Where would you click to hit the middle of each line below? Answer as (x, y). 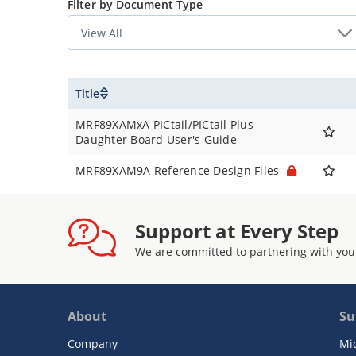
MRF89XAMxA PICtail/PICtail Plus (164, 124)
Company (93, 344)
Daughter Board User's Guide (156, 139)
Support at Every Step (237, 231)
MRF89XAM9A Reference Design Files (179, 170)
